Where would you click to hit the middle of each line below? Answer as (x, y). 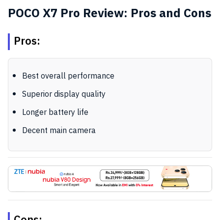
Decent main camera (59, 131)
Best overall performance (68, 76)
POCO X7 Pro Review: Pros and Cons (110, 14)
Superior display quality (64, 94)
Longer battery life (55, 112)
